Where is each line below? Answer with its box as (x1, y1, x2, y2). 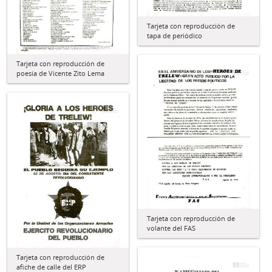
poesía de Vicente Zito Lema (16, 69, 104, 78)
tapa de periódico (147, 30, 202, 40)
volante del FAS (147, 223, 195, 233)
